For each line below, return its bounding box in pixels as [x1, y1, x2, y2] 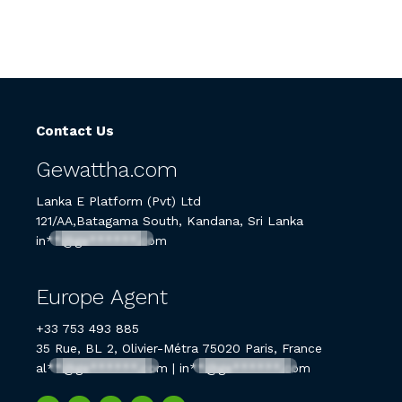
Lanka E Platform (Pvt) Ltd [36, 193, 201, 208]
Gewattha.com [36, 156, 178, 182]
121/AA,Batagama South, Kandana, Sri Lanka [36, 213, 303, 228]
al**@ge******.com [36, 360, 168, 375]
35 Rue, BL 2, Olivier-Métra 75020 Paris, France [36, 340, 322, 355]
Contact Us [36, 122, 114, 139]
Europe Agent [36, 284, 168, 310]
